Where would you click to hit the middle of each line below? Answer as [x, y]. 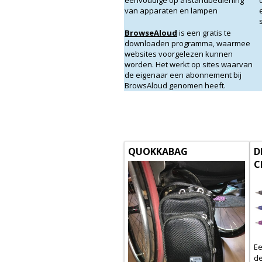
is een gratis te [204, 33]
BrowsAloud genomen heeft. [175, 85]
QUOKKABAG [158, 151]
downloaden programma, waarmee [187, 43]
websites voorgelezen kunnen [179, 54]
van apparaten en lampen [171, 11]
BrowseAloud [151, 33]
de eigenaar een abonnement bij [183, 75]
